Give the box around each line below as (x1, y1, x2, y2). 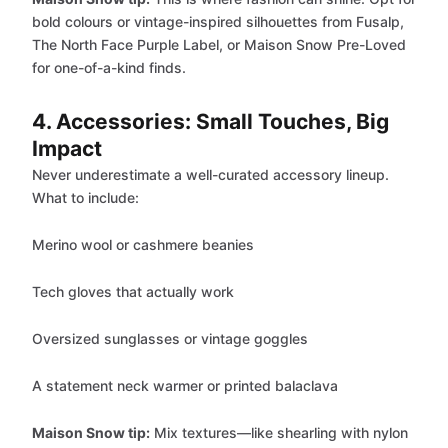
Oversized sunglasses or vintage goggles (32, 330, 308, 347)
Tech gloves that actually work (32, 283, 234, 300)
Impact (32, 136, 102, 161)
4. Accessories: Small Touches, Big (32, 109, 389, 134)
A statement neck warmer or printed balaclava (32, 377, 338, 394)
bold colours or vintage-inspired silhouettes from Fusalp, (32, 13, 404, 30)
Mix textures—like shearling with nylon (150, 424, 408, 441)
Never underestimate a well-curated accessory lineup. (32, 166, 389, 183)
